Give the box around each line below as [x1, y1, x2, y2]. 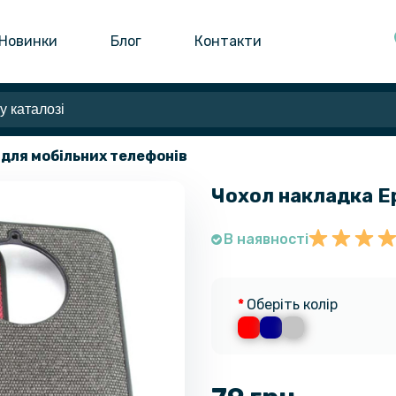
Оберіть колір [247, 295, 338, 313]
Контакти [194, 32, 263, 49]
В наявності [224, 230, 308, 247]
